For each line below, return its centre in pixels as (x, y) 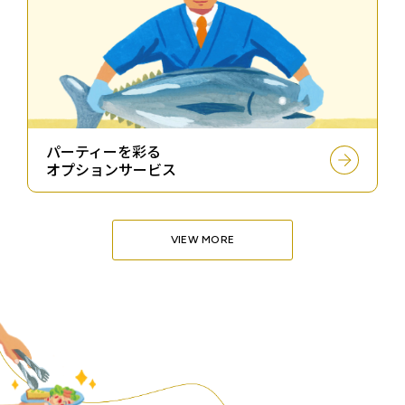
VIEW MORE (202, 240)
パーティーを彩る (104, 151)
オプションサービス (111, 169)
